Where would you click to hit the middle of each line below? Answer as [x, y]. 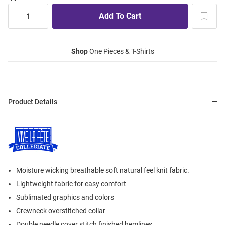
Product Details [33, 102]
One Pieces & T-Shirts [121, 51]
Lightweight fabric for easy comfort [71, 184]
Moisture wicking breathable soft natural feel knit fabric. [103, 171]
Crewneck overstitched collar [61, 211]
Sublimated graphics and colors [65, 198]
